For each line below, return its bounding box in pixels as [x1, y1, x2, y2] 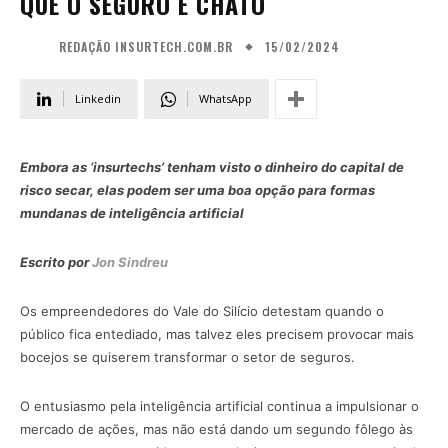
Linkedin [75, 91, 121, 107]
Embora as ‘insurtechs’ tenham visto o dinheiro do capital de [20, 159, 404, 176]
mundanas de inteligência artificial [20, 205, 244, 222]
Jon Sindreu [92, 254, 168, 271]
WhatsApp [199, 91, 252, 107]
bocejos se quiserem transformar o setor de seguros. [20, 349, 355, 366]
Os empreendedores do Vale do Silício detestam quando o [20, 303, 384, 320]
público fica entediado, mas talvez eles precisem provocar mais [20, 326, 414, 343]
